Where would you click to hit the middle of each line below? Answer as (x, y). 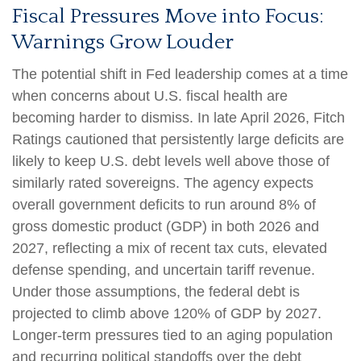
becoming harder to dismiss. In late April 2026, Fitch (178, 117)
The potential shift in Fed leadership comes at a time (180, 74)
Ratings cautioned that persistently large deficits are (178, 139)
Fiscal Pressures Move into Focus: (168, 16)
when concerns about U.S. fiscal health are (150, 95)
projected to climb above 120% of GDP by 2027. (167, 313)
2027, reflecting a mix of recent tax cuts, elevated (170, 248)
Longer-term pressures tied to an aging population (172, 335)
